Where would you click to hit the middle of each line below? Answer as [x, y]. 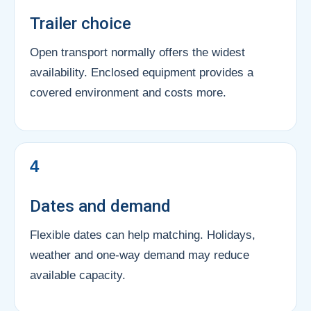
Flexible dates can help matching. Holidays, [143, 235]
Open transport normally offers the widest [137, 52]
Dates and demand [100, 206]
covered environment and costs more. [128, 92]
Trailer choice [81, 23]
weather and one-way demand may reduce [140, 255]
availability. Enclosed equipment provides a [142, 72]
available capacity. [78, 275]
